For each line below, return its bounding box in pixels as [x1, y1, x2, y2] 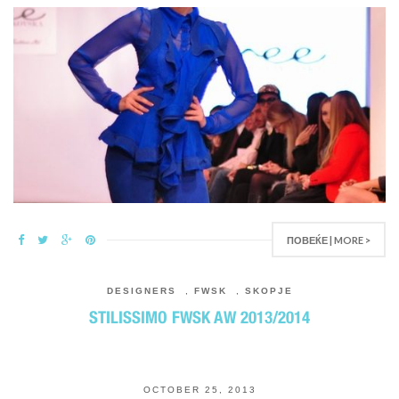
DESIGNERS [106, 286, 176, 296]
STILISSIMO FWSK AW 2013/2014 [89, 307, 310, 327]
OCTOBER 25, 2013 [142, 385, 256, 395]
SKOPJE [244, 286, 293, 296]
